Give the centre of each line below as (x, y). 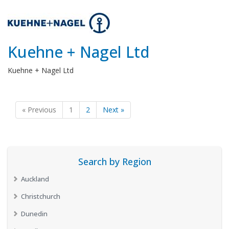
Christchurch (41, 196)
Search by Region (114, 162)
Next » (113, 110)
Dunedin (34, 214)
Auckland (35, 179)
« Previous (39, 110)
